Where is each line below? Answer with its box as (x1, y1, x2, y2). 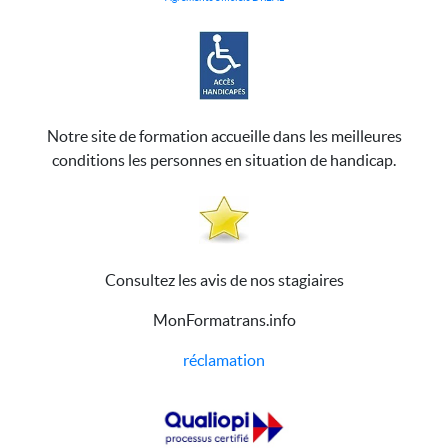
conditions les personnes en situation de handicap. (52, 151, 396, 170)
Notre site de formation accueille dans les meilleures (46, 127, 402, 146)
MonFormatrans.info (152, 311, 296, 330)
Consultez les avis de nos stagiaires (104, 271, 344, 290)
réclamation (183, 351, 265, 370)
